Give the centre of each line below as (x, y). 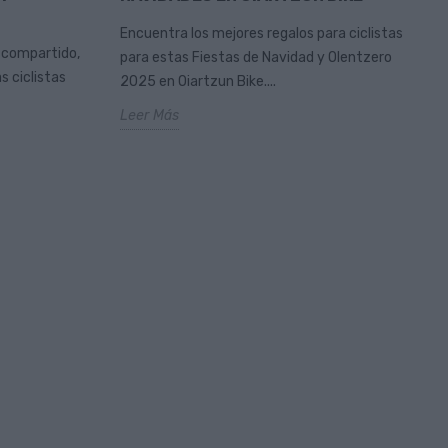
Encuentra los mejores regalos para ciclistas (261, 34)
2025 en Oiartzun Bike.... (197, 82)
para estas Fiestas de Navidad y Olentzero (255, 58)
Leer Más (149, 116)
